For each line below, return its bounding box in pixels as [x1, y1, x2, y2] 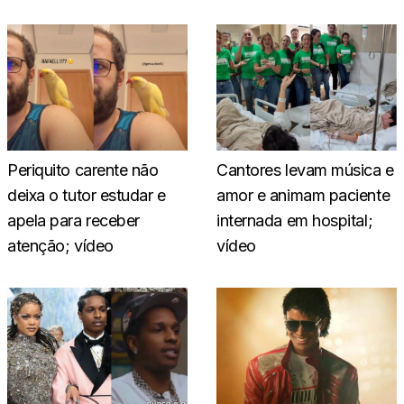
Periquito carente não [7, 160, 159, 179]
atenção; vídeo [7, 235, 114, 255]
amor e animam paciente [216, 185, 390, 205]
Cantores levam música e [216, 160, 394, 179]
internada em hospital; [216, 210, 373, 230]
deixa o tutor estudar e [7, 185, 166, 205]
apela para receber [7, 210, 140, 230]
